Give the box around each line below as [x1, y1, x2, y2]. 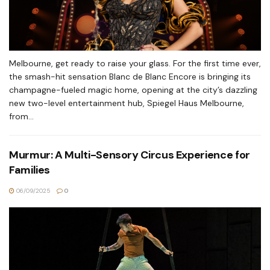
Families [9, 163, 51, 177]
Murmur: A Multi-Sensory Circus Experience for [9, 148, 250, 162]
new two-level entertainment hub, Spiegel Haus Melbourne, [9, 98, 244, 108]
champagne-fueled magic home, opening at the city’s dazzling [9, 84, 257, 95]
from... [9, 111, 34, 122]
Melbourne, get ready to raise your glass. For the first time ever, [9, 58, 261, 69]
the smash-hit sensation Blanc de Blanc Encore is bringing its [9, 71, 251, 82]
